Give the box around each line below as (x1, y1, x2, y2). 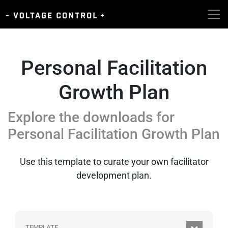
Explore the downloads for (8, 109, 175, 126)
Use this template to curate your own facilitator (19, 156, 209, 167)
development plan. (76, 170, 152, 181)
